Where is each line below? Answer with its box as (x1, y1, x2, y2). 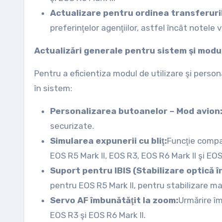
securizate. (50, 121, 94, 131)
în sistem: (34, 83, 72, 93)
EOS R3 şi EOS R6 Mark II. (50, 210, 146, 220)
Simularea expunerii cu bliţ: (50, 136, 167, 146)
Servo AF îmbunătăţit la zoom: (50, 195, 178, 205)
